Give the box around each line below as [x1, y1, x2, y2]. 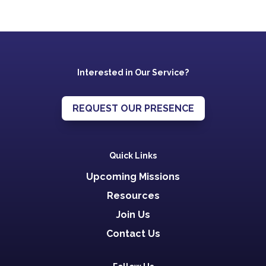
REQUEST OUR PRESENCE [72, 102, 194, 114]
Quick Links [109, 150, 157, 160]
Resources [106, 189, 160, 201]
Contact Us [106, 227, 160, 239]
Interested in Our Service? [77, 68, 189, 77]
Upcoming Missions [86, 170, 180, 182]
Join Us [116, 208, 150, 220]
